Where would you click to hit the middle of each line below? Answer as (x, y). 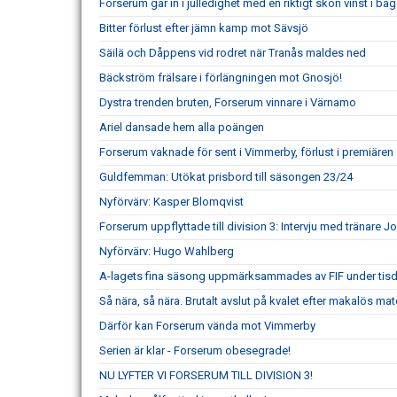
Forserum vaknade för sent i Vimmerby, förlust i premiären (246, 152)
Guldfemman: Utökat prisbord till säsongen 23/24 (226, 176)
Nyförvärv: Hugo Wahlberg (167, 251)
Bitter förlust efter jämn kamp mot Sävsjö (204, 27)
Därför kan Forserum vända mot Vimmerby (207, 325)
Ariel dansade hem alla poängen (182, 127)
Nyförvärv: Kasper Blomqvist (171, 201)
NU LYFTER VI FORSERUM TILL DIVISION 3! (206, 375)
